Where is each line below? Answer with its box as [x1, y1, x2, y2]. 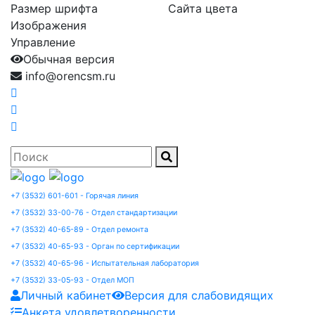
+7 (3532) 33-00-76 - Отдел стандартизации [11, 207, 177, 217]
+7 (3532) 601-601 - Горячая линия [11, 191, 139, 200]
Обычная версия [23, 52, 115, 66]
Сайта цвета [168, 1, 238, 15]
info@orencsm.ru [22, 69, 115, 83]
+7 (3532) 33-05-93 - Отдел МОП [11, 275, 134, 285]
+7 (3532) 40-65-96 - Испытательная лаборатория [11, 258, 199, 268]
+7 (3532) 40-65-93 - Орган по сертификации [11, 241, 179, 251]
